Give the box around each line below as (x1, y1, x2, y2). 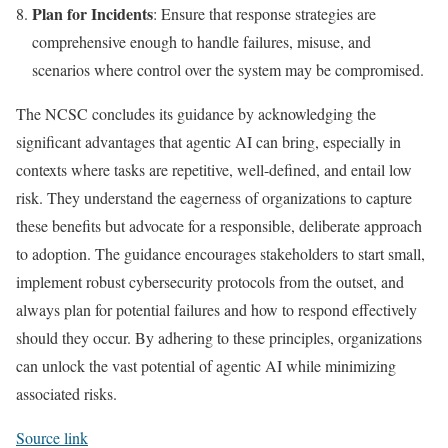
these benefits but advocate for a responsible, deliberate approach (16, 215, 422, 236)
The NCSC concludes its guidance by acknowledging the (16, 103, 376, 124)
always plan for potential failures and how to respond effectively (16, 299, 417, 320)
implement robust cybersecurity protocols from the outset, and (16, 271, 404, 292)
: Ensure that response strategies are (153, 3, 376, 24)
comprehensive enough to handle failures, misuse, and (32, 31, 371, 52)
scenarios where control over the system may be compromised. (32, 59, 424, 80)
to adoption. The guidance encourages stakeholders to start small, (16, 243, 425, 264)
